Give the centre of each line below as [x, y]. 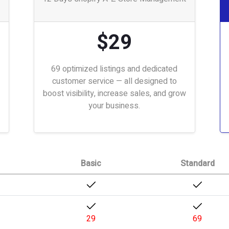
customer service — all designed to [114, 81]
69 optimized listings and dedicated [114, 69]
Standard [197, 164]
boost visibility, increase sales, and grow [114, 94]
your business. [114, 106]
